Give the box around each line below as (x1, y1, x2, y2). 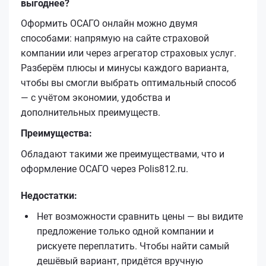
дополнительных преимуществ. (21, 106, 160, 118)
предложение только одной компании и (37, 225, 214, 237)
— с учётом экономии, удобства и (21, 91, 170, 103)
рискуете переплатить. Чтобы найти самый (37, 240, 229, 252)
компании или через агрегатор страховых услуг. (21, 47, 236, 59)
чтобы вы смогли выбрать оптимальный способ (21, 77, 236, 88)
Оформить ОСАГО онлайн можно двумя (21, 17, 198, 29)
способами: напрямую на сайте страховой (21, 32, 209, 44)
